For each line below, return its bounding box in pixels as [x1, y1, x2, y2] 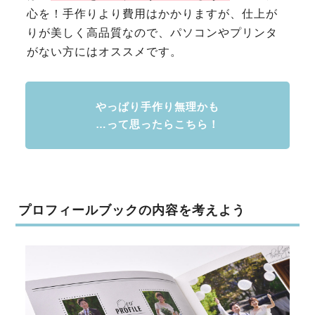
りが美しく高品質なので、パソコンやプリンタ [27, 27, 278, 39]
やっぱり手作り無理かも [96, 101, 219, 113]
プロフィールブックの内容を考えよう [18, 203, 246, 218]
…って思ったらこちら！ [96, 118, 219, 131]
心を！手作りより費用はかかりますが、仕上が [27, 8, 278, 20]
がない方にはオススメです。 [27, 46, 183, 58]
